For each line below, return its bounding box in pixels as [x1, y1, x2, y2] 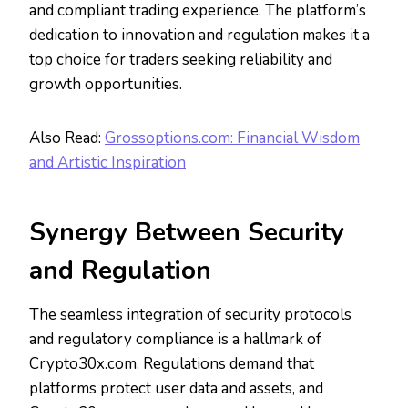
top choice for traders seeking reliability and [29, 49, 332, 71]
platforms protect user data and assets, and [29, 378, 323, 400]
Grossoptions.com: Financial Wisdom [105, 127, 360, 149]
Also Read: [29, 127, 105, 149]
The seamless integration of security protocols [29, 304, 352, 326]
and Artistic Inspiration [29, 152, 186, 174]
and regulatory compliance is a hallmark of [29, 329, 321, 351]
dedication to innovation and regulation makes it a [29, 25, 370, 46]
